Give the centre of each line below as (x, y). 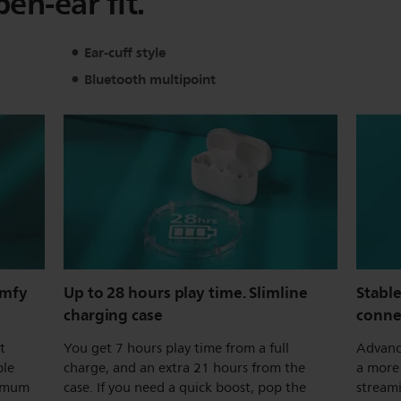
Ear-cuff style (124, 53)
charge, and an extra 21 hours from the (184, 368)
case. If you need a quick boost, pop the (185, 388)
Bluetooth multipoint (149, 79)
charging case (113, 315)
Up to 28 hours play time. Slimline (186, 292)
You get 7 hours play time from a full (176, 348)
